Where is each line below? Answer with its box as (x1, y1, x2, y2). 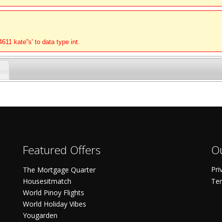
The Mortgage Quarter (23, 165, 96, 175)
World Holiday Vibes (23, 199, 86, 209)
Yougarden (23, 211, 57, 221)
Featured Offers (23, 142, 101, 158)
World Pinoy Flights (23, 188, 84, 198)
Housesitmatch (23, 176, 71, 186)
